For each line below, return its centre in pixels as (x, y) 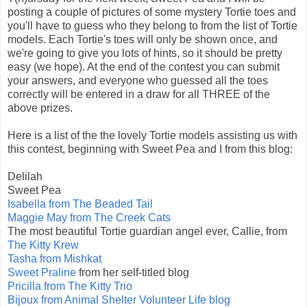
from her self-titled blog (133, 273)
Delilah (25, 177)
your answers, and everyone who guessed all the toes (138, 81)
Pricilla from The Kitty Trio (70, 286)
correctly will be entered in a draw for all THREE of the (139, 95)
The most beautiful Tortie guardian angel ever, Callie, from (147, 232)
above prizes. (40, 108)
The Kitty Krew (43, 245)
